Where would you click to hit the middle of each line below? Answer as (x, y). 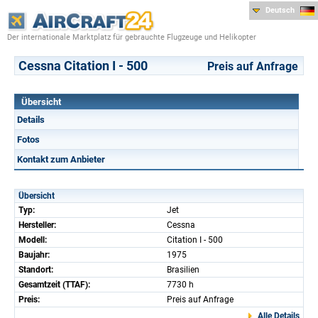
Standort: (36, 269)
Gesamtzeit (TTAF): (54, 284)
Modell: (33, 240)
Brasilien (183, 269)
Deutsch (280, 10)
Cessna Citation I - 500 (83, 65)
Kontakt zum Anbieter (61, 159)
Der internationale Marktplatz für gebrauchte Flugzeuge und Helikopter (132, 37)
